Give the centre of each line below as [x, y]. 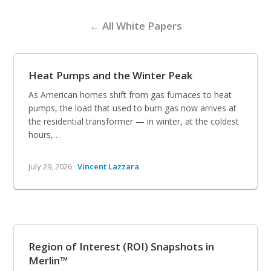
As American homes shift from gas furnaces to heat [130, 94]
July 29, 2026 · [53, 166]
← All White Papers [135, 25]
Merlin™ [48, 260]
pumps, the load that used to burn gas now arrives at [133, 108]
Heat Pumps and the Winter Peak [111, 75]
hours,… [44, 134]
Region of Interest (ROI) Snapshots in [122, 246]
